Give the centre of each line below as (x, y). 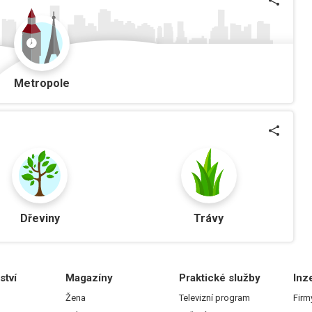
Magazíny (89, 278)
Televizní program (215, 298)
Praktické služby (220, 278)
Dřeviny (40, 219)
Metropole (42, 84)
